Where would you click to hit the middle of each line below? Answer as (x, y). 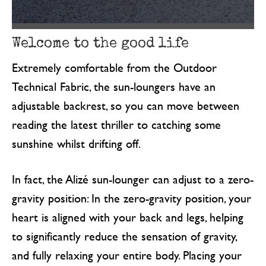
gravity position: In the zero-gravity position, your (131, 198)
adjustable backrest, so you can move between (125, 105)
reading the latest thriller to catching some (116, 124)
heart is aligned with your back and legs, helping (127, 217)
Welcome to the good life (100, 42)
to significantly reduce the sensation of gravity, (124, 236)
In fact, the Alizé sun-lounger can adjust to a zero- (132, 179)
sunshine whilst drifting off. (76, 143)
